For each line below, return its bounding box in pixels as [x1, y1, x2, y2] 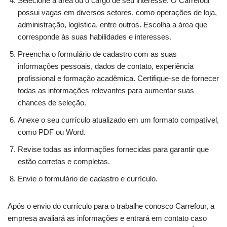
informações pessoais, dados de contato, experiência [18, 61, 194, 70]
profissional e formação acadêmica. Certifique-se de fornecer [18, 73, 219, 83]
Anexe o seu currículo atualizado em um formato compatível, [18, 115, 219, 124]
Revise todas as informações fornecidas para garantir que [18, 144, 209, 154]
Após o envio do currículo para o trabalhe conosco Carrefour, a [8, 201, 214, 210]
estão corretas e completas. [18, 157, 110, 166]
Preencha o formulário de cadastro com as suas [18, 49, 177, 58]
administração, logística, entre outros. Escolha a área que [18, 20, 207, 29]
